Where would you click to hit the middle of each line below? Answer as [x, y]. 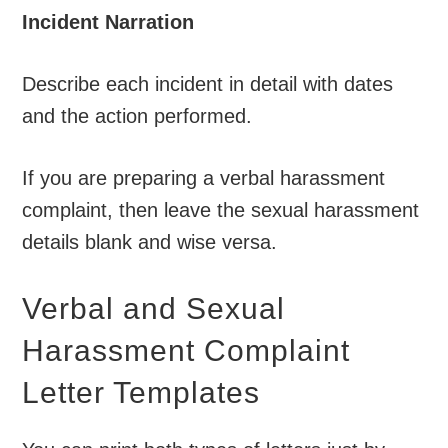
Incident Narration [108, 21]
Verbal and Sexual [154, 308]
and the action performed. [137, 115]
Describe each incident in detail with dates [208, 83]
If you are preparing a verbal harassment [204, 177]
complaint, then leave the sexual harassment [221, 209]
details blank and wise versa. [150, 241]
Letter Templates [141, 392]
